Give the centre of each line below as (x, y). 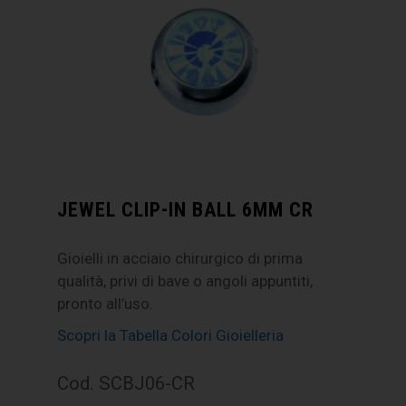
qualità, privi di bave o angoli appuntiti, (185, 281)
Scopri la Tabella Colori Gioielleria (171, 336)
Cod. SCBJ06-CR (126, 384)
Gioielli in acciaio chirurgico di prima (180, 259)
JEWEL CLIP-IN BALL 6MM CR (186, 210)
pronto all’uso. (106, 304)
